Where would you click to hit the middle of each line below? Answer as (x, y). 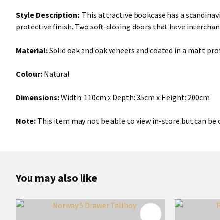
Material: (32, 50)
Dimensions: (38, 97)
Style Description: (47, 15)
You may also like (56, 178)
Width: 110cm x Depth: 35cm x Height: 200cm (135, 97)
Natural (57, 74)
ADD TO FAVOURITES (64, 214)
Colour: (30, 74)
